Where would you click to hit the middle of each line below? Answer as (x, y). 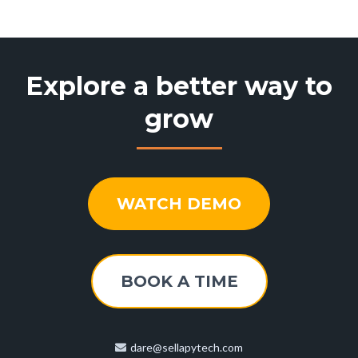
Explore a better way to (179, 86)
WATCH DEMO (179, 204)
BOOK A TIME (179, 282)
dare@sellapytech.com (187, 348)
